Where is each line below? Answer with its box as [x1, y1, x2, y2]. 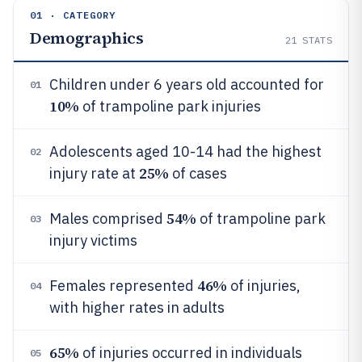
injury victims [49, 231, 137, 250]
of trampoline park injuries [78, 97, 261, 116]
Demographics [30, 27, 143, 49]
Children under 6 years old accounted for [49, 75, 324, 94]
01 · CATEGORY [30, 9, 116, 21]
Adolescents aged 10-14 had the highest [49, 142, 322, 161]
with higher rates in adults [49, 298, 225, 317]
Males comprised [49, 209, 166, 228]
